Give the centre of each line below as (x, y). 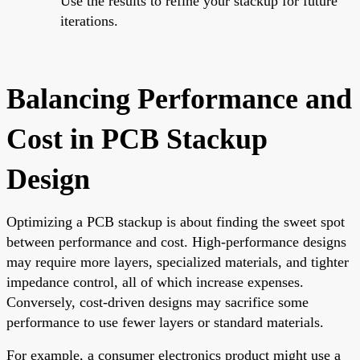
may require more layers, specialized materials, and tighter (178, 262)
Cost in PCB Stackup (137, 139)
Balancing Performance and (179, 98)
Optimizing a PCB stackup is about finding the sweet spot (176, 221)
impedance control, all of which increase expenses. (155, 282)
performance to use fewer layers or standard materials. (165, 322)
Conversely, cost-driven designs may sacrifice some (157, 302)
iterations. (89, 20)
